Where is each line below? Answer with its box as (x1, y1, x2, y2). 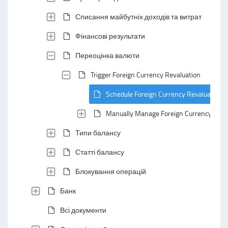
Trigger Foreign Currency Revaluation (91, 70, 201, 79)
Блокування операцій (75, 166, 146, 176)
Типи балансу (75, 128, 121, 137)
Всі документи (60, 205, 106, 215)
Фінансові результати (75, 31, 145, 41)
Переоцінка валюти (75, 50, 139, 60)
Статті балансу (75, 147, 124, 157)
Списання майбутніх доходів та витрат (75, 12, 202, 21)
